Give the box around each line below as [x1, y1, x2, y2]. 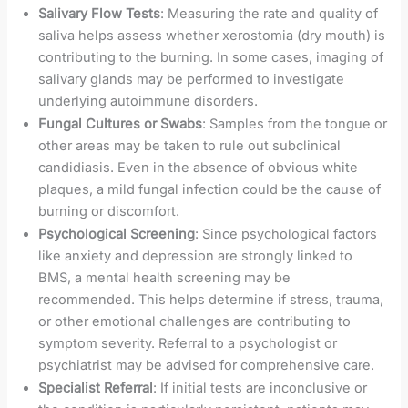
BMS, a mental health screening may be [38, 269, 291, 286]
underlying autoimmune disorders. [38, 92, 259, 109]
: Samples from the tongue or [202, 115, 388, 132]
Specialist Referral [38, 379, 154, 396]
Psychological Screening [38, 225, 196, 242]
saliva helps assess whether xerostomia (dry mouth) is [38, 26, 386, 44]
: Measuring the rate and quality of [160, 5, 379, 22]
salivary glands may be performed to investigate [38, 70, 345, 87]
